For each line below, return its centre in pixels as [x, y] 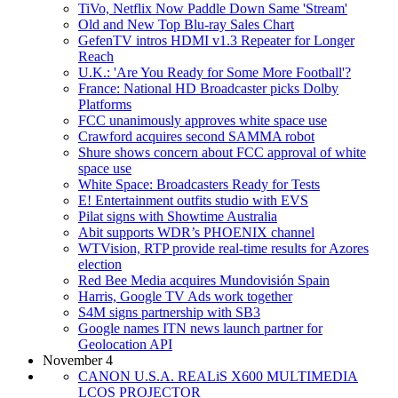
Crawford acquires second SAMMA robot [196, 136]
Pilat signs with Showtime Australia [178, 216]
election [100, 264]
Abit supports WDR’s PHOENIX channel [196, 232]
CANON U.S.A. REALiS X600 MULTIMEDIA [218, 376]
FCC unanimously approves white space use [203, 120]
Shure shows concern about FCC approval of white [222, 152]
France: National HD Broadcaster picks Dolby [208, 88]
